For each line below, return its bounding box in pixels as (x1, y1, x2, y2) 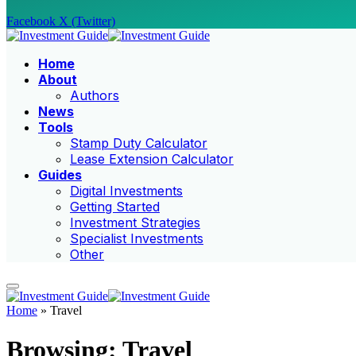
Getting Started (70, 199, 160, 215)
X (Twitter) (59, 14, 115, 29)
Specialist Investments (70, 230, 203, 247)
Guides (38, 167, 82, 184)
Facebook (6, 14, 56, 29)
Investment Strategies (70, 215, 200, 231)
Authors (70, 87, 119, 104)
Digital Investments (70, 183, 183, 199)
